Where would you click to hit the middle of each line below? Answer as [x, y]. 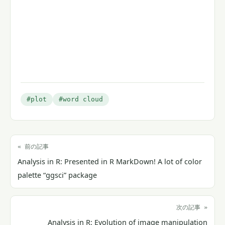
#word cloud [81, 99]
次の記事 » [192, 208]
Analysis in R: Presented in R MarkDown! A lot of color [110, 162]
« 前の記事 [33, 147]
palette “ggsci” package [57, 175]
